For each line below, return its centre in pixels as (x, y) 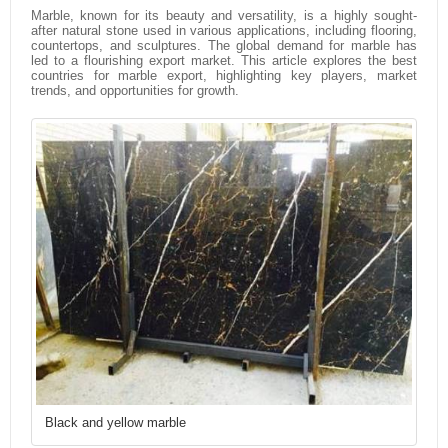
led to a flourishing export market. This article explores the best (224, 60)
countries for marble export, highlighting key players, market (224, 75)
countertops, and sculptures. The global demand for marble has (224, 45)
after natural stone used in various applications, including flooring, (224, 30)
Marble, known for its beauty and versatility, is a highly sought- (224, 15)
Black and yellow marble (115, 422)
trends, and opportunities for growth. (135, 90)
